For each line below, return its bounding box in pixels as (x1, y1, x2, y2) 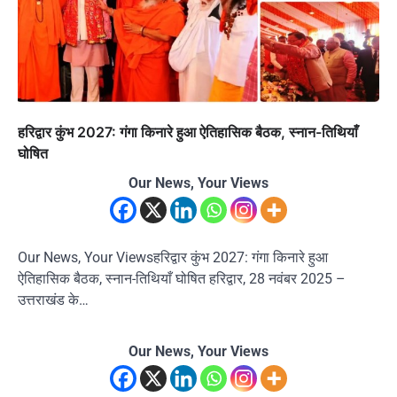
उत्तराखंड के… (18, 291, 89, 308)
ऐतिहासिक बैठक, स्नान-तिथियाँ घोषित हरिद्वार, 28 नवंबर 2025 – (18, 269, 346, 287)
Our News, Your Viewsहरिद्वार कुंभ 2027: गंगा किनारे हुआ (18, 248, 328, 266)
